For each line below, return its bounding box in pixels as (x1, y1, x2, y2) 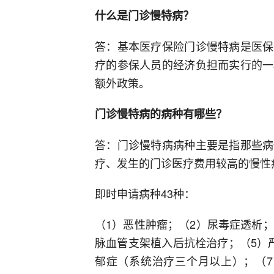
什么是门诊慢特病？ (95, 7, 194, 23)
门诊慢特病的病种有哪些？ (95, 106, 227, 122)
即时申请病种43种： (95, 185, 195, 201)
